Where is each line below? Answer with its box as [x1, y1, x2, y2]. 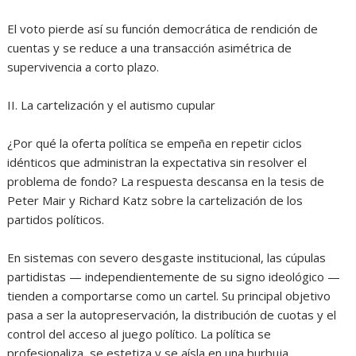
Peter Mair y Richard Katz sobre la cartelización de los [7, 192, 304, 208]
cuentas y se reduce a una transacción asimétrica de [7, 39, 292, 56]
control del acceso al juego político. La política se [7, 325, 272, 342]
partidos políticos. [7, 211, 105, 227]
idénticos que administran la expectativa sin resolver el [7, 153, 308, 170]
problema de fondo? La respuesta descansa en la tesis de [7, 172, 325, 189]
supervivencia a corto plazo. [7, 58, 160, 75]
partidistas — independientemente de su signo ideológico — [7, 268, 341, 284]
